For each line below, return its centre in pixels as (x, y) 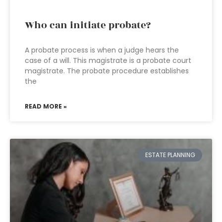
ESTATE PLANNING (170, 155)
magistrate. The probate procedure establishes (107, 71)
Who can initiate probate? (88, 25)
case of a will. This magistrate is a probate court (108, 60)
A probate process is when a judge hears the (102, 50)
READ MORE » (46, 106)
